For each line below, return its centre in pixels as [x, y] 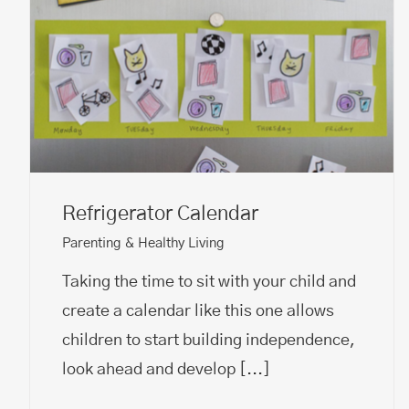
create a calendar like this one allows [198, 311]
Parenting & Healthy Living [143, 243]
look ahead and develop [151, 369]
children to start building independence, [209, 340]
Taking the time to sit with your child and [209, 282]
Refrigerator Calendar [160, 213]
